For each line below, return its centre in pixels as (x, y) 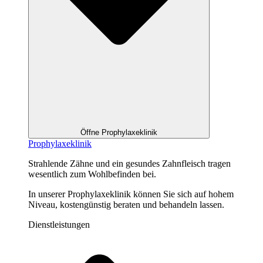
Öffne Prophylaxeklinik (119, 132)
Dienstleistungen (59, 224)
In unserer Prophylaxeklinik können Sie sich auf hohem (131, 194)
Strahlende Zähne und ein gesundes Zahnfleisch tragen (129, 163)
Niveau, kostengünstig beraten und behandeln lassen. (126, 204)
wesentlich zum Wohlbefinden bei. (92, 174)
